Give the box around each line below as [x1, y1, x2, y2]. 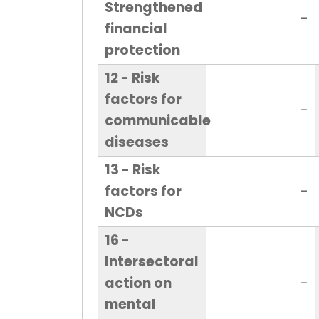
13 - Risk [104, 160, 161, 180]
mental [104, 295, 156, 315]
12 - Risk [104, 68, 160, 88]
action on [104, 273, 172, 293]
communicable [104, 111, 211, 131]
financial [104, 19, 167, 39]
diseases [104, 132, 169, 152]
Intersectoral [104, 252, 199, 272]
